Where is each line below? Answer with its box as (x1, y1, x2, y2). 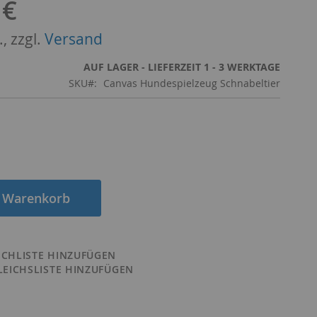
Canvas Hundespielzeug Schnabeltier (103, 76, 280, 90)
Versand (45, 28, 103, 49)
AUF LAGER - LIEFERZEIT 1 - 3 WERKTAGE (83, 59, 280, 74)
